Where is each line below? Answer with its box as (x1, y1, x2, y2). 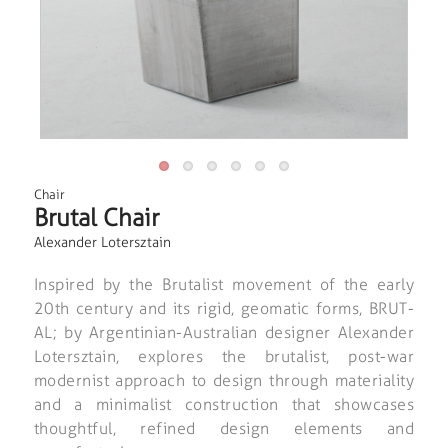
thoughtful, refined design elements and (33, 418, 415, 438)
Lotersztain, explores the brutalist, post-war (33, 346, 415, 366)
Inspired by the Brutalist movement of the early (33, 274, 415, 294)
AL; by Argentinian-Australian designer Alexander (33, 322, 415, 342)
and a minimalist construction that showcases (33, 394, 415, 414)
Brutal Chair (33, 202, 159, 232)
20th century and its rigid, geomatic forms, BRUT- (33, 298, 415, 318)
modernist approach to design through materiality (33, 370, 415, 390)
